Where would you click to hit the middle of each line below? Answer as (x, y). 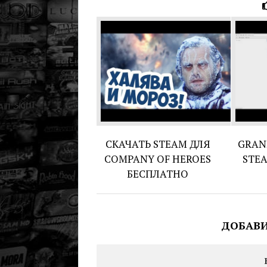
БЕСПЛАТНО (158, 173)
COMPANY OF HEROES (158, 159)
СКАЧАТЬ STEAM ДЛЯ (158, 144)
